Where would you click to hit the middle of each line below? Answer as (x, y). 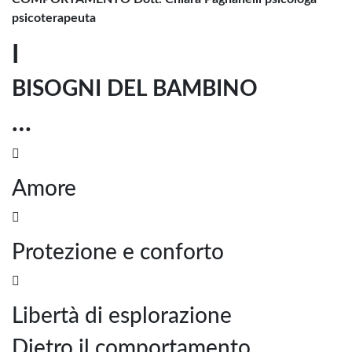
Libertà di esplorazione (122, 315)
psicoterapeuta (54, 18)
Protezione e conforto (118, 252)
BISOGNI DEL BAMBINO (135, 88)
